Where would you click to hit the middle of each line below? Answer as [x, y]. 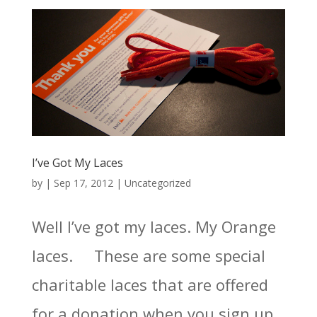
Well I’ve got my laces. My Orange [154, 227]
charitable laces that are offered [150, 285]
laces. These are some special [148, 256]
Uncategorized [157, 183]
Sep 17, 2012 [83, 183]
